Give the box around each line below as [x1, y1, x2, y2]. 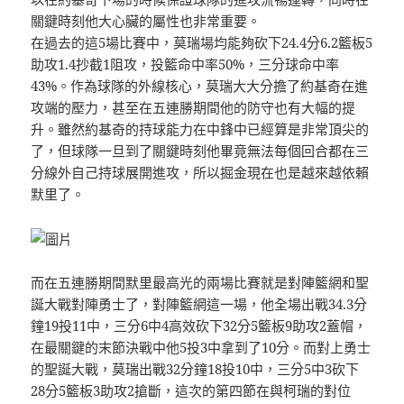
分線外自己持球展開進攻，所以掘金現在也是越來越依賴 [31, 162, 370, 181]
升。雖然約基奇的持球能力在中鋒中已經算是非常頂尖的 [31, 119, 370, 138]
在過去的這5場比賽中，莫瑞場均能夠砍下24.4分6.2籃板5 [31, 32, 373, 51]
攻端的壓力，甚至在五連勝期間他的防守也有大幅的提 [31, 97, 356, 116]
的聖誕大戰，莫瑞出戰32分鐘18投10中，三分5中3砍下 [31, 359, 360, 378]
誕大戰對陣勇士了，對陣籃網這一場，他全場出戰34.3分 [31, 294, 368, 313]
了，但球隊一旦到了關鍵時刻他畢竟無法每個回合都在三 [31, 141, 370, 160]
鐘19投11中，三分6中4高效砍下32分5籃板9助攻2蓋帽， [31, 316, 368, 335]
